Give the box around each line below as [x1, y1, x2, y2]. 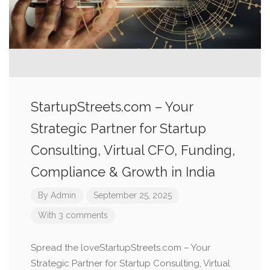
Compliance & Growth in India [31, 164, 215, 180]
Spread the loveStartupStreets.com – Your [31, 242, 210, 253]
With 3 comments [38, 210, 108, 220]
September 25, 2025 [93, 190, 172, 200]
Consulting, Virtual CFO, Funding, [31, 142, 235, 158]
